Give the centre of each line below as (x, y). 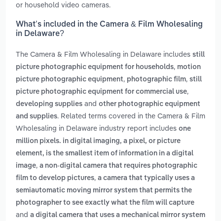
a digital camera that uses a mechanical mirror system (118, 215)
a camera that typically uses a (146, 178)
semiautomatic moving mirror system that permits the (104, 191)
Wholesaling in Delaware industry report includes (97, 128)
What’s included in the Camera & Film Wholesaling (109, 25)
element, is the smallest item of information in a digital (105, 154)
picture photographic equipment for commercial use (101, 92)
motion (189, 67)
